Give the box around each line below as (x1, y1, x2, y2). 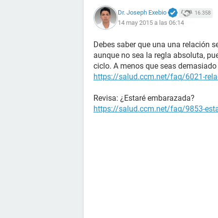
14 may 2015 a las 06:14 (118, 19, 184, 27)
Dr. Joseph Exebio (118, 8, 166, 16)
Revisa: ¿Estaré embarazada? (93, 93, 195, 103)
